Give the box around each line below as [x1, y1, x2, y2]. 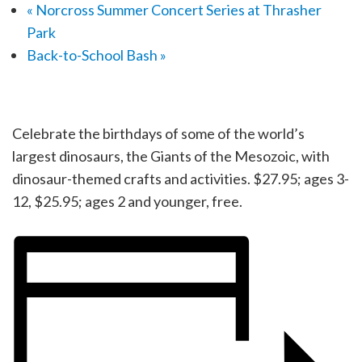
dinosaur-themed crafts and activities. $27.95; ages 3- [12, 169, 349, 187]
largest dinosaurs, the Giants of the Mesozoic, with [12, 146, 330, 165]
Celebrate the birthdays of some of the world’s [12, 124, 305, 142]
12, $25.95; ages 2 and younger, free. [12, 192, 242, 210]
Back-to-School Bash [26, 45, 160, 64]
